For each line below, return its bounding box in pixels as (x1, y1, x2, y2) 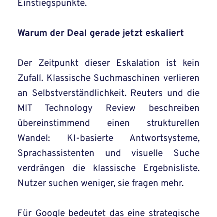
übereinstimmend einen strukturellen (17, 118, 200, 130)
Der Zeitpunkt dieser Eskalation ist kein (17, 58, 200, 70)
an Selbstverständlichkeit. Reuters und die (17, 88, 200, 100)
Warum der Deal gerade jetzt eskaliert (17, 28, 184, 40)
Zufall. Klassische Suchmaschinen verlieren (17, 73, 200, 85)
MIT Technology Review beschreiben (17, 103, 200, 115)
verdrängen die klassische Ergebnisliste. (17, 163, 200, 175)
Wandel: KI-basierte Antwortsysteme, (17, 133, 200, 145)
